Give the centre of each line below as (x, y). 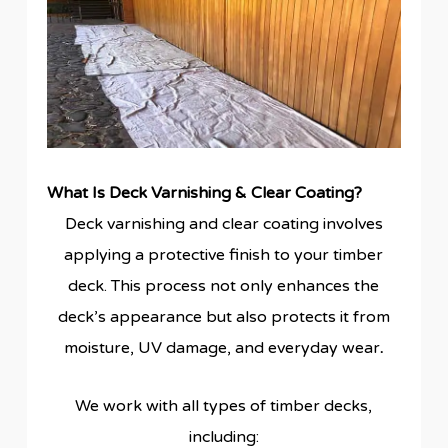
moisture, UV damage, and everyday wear (222, 347)
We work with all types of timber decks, (224, 405)
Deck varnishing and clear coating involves (223, 223)
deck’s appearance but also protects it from (223, 316)
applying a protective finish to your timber (224, 254)
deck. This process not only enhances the (224, 285)
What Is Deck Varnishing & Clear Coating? (204, 192)
